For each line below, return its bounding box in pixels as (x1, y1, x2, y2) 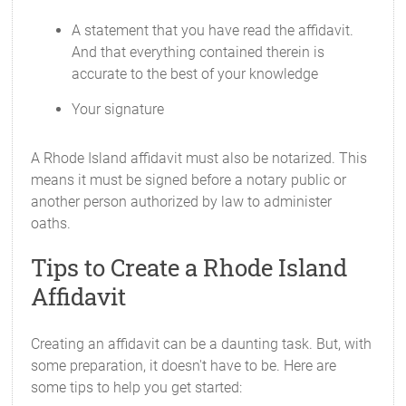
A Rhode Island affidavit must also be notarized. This (31, 150, 368, 167)
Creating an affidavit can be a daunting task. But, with (31, 335, 372, 353)
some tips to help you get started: (31, 379, 243, 396)
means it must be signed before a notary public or (31, 171, 347, 188)
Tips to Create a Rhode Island (31, 252, 348, 283)
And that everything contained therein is (72, 43, 325, 61)
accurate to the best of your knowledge (72, 65, 319, 82)
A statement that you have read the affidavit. (72, 22, 354, 39)
